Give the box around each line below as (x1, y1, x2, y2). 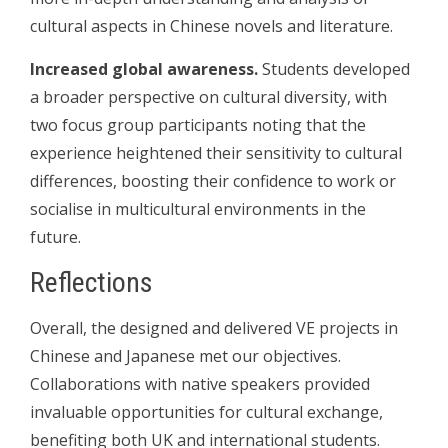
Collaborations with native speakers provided (30, 372, 370, 395)
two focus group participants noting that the (30, 113, 366, 136)
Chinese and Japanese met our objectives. (30, 344, 341, 367)
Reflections (30, 265, 153, 299)
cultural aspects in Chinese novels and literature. (30, 14, 393, 37)
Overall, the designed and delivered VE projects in (30, 316, 398, 339)
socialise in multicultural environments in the (30, 197, 366, 220)
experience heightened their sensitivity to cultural (30, 141, 402, 164)
